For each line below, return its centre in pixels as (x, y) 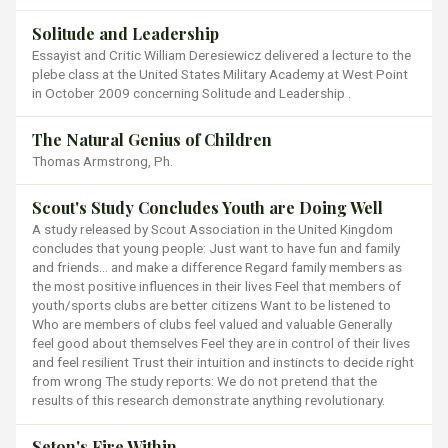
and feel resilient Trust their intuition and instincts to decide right (223, 362)
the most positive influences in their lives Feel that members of (216, 286)
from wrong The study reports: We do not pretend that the (204, 381)
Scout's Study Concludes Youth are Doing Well (207, 207)
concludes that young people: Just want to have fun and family (216, 248)
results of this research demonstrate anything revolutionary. (208, 400)
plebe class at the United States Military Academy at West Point (220, 73)
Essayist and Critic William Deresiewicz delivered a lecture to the (221, 54)
